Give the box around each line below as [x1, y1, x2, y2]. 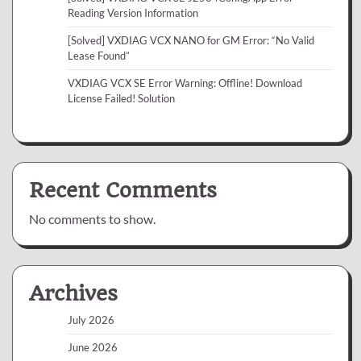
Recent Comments [29, 177, 217, 202]
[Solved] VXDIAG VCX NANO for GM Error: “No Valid [68, 33, 314, 47]
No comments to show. [29, 210, 156, 226]
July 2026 [68, 313, 114, 326]
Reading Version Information [68, 6, 198, 19]
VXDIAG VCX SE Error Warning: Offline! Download [68, 76, 302, 89]
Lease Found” [68, 48, 130, 62]
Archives [29, 280, 118, 305]
